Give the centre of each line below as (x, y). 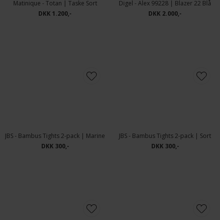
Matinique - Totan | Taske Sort (55, 111)
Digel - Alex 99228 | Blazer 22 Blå (165, 111)
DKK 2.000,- (165, 121)
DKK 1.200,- (55, 121)
